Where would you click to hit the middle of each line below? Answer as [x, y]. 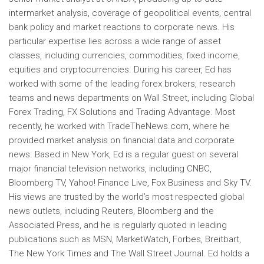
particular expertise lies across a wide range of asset [115, 41]
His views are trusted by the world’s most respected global [126, 197]
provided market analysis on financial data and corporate [122, 140]
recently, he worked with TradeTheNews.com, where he [119, 126]
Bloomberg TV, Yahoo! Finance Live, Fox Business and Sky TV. [130, 183]
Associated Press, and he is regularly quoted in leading [118, 225]
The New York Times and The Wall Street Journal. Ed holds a [129, 253]
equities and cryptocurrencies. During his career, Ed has [120, 70]
